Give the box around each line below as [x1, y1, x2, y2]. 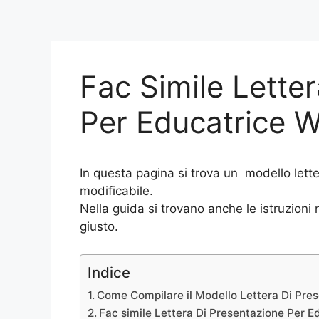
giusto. [80, 219, 118, 234]
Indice [88, 263, 130, 281]
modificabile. [80, 184, 153, 199]
